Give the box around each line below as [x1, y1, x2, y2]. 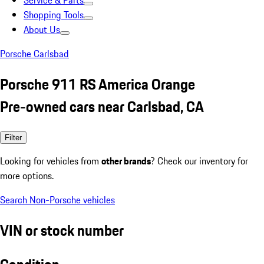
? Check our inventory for [151, 153, 248, 168]
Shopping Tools [24, 8, 84, 22]
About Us [24, 22, 60, 37]
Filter [5, 133, 22, 142]
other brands [101, 153, 151, 168]
